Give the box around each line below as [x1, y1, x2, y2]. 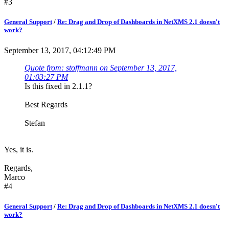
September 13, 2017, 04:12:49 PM [4, 45, 116, 55]
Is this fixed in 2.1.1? [25, 81, 92, 90]
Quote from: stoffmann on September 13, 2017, [25, 63, 177, 72]
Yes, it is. [4, 145, 33, 154]
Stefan [25, 118, 45, 127]
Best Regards [25, 100, 67, 109]
